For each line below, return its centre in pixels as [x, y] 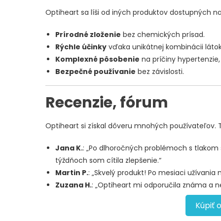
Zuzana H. [74, 185]
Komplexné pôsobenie [97, 59]
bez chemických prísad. [163, 35]
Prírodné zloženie [88, 35]
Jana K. [69, 148]
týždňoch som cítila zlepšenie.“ [108, 161]
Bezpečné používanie [95, 72]
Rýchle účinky [81, 47]
